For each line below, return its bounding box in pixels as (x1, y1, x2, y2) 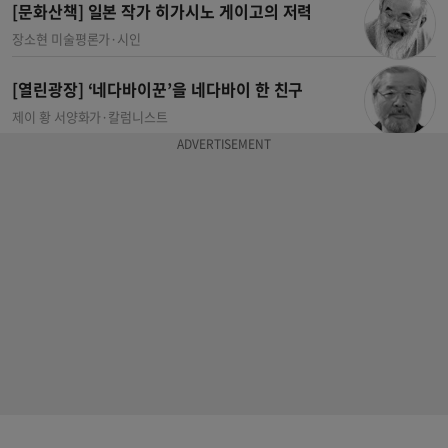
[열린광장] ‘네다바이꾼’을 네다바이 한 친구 (12, 76, 304, 101)
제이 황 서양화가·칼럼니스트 (12, 106, 169, 126)
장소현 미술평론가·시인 (12, 29, 142, 48)
